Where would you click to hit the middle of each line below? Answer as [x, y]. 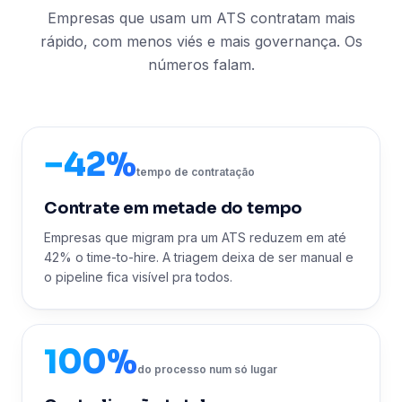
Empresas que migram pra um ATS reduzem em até [195, 237]
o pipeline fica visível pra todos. [138, 277]
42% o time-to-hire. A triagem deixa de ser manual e [199, 257]
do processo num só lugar [207, 369]
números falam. [201, 65]
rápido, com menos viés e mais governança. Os [201, 41]
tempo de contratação [195, 172]
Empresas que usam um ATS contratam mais [201, 18]
